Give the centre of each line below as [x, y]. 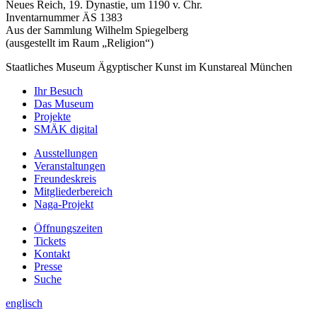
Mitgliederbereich [73, 191]
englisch [24, 303]
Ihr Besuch [58, 91]
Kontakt [52, 253]
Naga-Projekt [64, 204]
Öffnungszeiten [68, 228]
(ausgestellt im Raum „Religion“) [80, 42]
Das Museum [64, 103]
